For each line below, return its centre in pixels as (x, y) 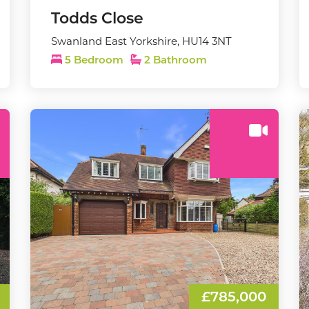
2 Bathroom (174, 61)
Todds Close (97, 20)
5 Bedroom (94, 61)
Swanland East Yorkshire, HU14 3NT (141, 41)
